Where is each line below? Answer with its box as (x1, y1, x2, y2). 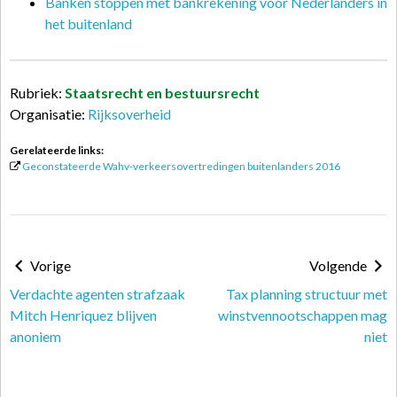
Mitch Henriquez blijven (10, 307, 157, 323)
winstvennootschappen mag (218, 307, 387, 323)
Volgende (309, 257, 370, 274)
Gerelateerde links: (10, 144, 104, 157)
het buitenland (45, 15, 132, 32)
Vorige (27, 257, 71, 274)
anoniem (10, 328, 61, 345)
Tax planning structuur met (226, 285, 387, 302)
